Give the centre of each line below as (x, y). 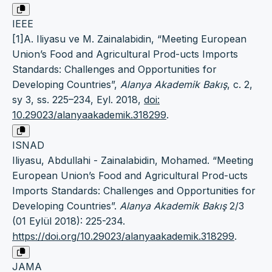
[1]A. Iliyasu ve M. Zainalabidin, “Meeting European (129, 39)
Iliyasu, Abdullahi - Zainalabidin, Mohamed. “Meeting (133, 160)
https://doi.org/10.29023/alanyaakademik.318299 (123, 236)
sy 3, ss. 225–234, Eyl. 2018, (78, 99)
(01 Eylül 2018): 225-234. (69, 221)
